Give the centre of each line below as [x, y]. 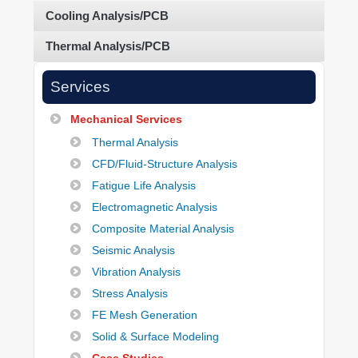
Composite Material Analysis [163, 229]
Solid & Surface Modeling [155, 337]
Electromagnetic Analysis [155, 207]
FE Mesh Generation [145, 315]
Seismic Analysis [133, 251]
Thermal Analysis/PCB [108, 46]
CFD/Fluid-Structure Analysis [165, 164]
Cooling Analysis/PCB [107, 16]
